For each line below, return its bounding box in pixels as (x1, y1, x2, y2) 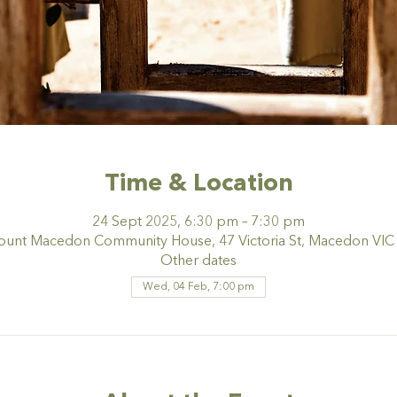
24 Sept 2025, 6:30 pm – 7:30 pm (92, 214, 305, 230)
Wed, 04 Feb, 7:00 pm (143, 281, 254, 292)
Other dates (160, 253, 237, 269)
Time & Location (104, 173, 293, 197)
